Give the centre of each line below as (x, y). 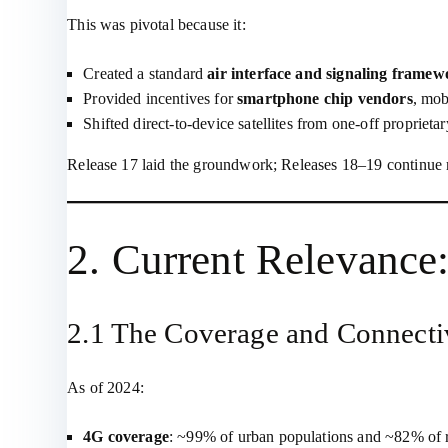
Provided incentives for (160, 98)
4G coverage (126, 436)
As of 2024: (105, 387)
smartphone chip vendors (325, 98)
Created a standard (145, 73)
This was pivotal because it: (156, 24)
